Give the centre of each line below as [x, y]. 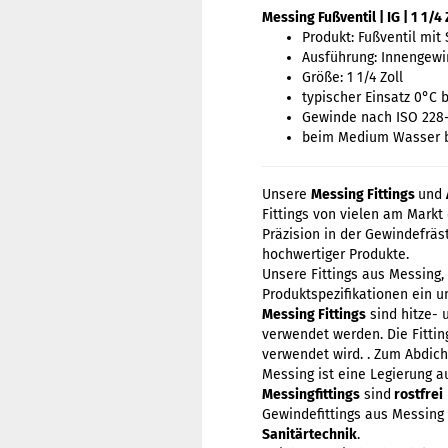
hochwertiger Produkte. [335, 254]
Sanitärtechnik [309, 434]
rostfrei [417, 394]
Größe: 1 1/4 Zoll [352, 77]
